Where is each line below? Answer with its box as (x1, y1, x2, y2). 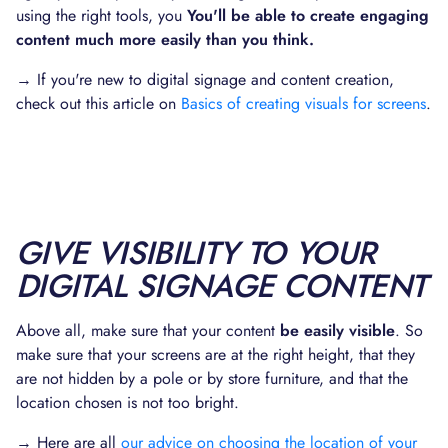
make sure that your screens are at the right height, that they (16, 343, 415, 366)
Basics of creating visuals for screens (181, 92, 426, 115)
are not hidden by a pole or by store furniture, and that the (16, 367, 408, 390)
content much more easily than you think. (16, 28, 314, 51)
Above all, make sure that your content (16, 319, 280, 342)
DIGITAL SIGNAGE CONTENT (16, 263, 427, 309)
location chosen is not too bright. (16, 391, 239, 414)
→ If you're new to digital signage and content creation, (16, 68, 394, 91)
